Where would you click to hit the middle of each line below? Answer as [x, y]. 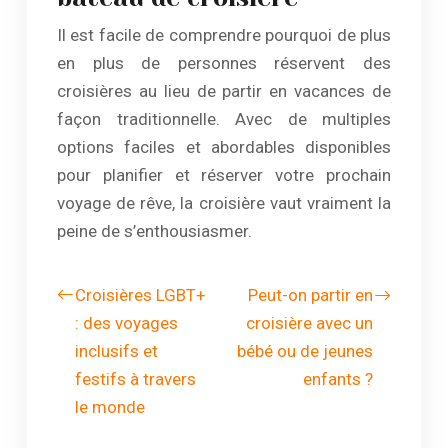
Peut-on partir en [310, 295]
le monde [110, 407]
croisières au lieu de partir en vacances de [224, 91]
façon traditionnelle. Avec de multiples [224, 119]
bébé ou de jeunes [305, 351]
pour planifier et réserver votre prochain [224, 175]
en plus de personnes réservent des [224, 63]
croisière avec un [309, 323]
